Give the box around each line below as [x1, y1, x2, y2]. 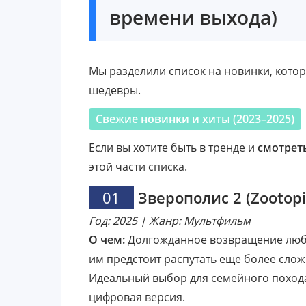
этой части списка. [89, 158, 187, 174]
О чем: [89, 232, 125, 247]
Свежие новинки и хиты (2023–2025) [96, 111, 294, 126]
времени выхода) [109, 3, 277, 30]
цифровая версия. [89, 289, 185, 305]
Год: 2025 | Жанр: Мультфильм [89, 212, 251, 228]
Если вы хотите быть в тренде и [89, 139, 258, 155]
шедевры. [89, 82, 141, 98]
